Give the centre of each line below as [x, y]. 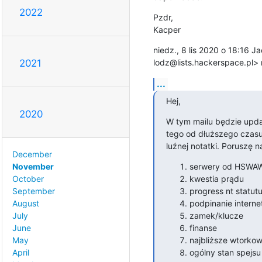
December [32, 154]
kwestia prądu [216, 178]
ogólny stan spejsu [225, 252]
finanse [203, 227]
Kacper [167, 29]
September [34, 191]
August [26, 203]
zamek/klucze [216, 215]
